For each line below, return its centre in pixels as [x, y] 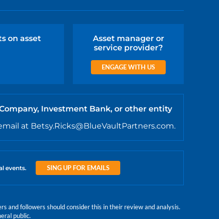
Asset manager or [128, 39]
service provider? [129, 48]
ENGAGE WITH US [129, 67]
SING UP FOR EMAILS [78, 168]
